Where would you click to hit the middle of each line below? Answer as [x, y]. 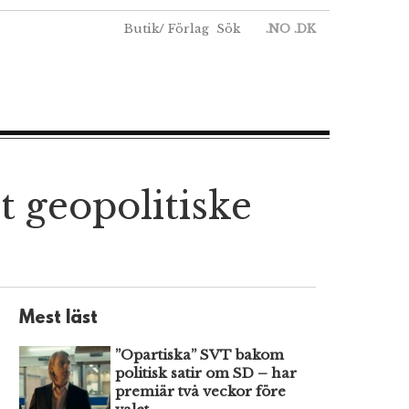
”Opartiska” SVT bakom [199, 354]
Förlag [189, 29]
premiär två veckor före [200, 391]
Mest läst [58, 318]
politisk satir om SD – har [206, 372]
